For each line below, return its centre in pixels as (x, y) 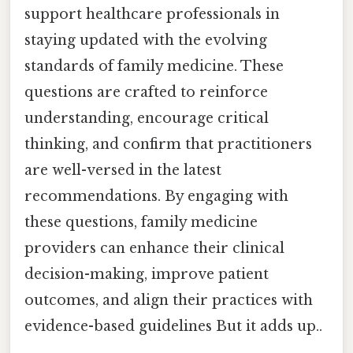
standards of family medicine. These (154, 67)
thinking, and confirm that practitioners (168, 145)
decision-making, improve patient (147, 275)
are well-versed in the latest (123, 171)
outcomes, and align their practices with (169, 301)
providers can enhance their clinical (154, 249)
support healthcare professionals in (152, 15)
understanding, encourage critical (147, 119)
